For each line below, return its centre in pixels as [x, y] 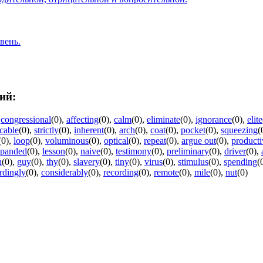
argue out [199, 140]
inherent [89, 130]
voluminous [67, 140]
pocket [193, 130]
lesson [54, 151]
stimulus [193, 161]
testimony [134, 151]
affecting [82, 119]
